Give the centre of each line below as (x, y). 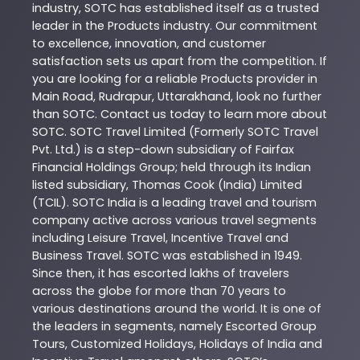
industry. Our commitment (239, 26)
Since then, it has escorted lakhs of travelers (161, 274)
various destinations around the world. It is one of (177, 309)
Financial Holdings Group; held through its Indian (172, 168)
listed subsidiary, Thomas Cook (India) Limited (167, 185)
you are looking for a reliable (117, 79)
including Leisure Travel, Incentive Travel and (160, 238)
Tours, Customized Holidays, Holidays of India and (177, 344)
